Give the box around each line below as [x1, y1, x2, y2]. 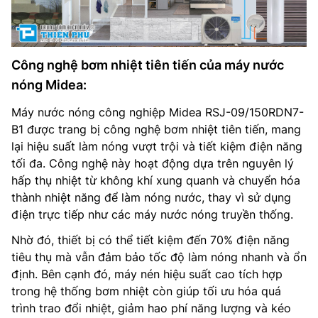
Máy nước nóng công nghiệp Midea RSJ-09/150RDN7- [11, 104, 304, 119]
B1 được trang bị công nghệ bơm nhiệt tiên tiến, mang [11, 121, 301, 136]
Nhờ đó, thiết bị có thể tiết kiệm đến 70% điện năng [11, 232, 290, 247]
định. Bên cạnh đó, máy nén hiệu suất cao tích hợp [11, 266, 283, 281]
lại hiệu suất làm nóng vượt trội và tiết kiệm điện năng [11, 138, 302, 153]
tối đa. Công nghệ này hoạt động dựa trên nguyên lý [11, 155, 294, 170]
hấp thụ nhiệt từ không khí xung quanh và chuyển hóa [11, 172, 300, 187]
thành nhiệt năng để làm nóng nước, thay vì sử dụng [11, 190, 291, 204]
